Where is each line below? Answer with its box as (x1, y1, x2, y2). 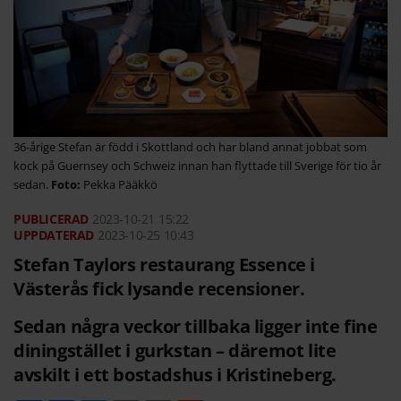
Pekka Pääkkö (83, 176, 158, 193)
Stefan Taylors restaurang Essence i (13, 252, 316, 277)
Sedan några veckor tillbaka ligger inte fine (13, 314, 378, 339)
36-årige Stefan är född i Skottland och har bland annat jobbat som (13, 139, 367, 156)
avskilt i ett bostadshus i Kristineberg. (13, 363, 337, 388)
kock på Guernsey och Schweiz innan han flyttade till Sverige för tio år (13, 158, 381, 175)
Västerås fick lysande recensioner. (13, 277, 305, 302)
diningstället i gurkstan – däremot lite (13, 338, 337, 363)
